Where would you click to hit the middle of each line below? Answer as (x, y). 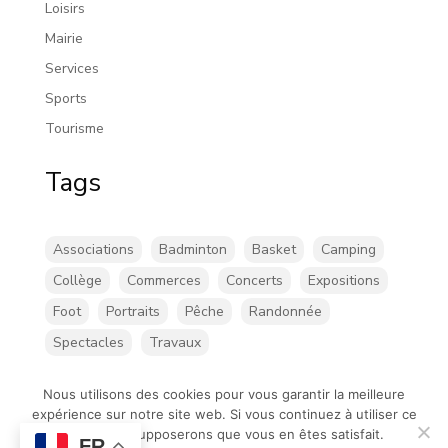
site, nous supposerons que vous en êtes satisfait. (224, 434)
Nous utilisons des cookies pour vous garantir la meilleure (224, 394)
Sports (65, 99)
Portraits (132, 312)
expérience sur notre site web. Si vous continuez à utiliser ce (224, 414)
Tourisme (74, 129)
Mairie (63, 39)
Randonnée (285, 312)
